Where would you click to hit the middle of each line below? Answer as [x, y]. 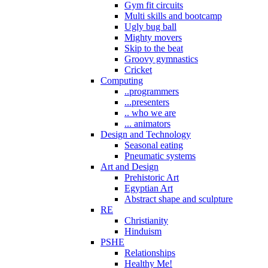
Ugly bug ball [150, 27]
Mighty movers [153, 38]
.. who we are [150, 113]
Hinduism [143, 232]
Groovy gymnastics [161, 59]
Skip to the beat [154, 48]
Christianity [146, 221]
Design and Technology [146, 135]
